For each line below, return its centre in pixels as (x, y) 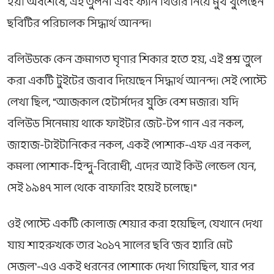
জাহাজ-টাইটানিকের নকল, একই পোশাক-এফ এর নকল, (129, 146)
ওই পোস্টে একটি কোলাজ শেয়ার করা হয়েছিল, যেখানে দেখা (135, 224)
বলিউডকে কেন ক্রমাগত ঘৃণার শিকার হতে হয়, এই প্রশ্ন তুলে (135, 60)
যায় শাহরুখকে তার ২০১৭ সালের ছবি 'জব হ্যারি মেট (120, 246)
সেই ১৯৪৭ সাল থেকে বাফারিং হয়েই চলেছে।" (102, 188)
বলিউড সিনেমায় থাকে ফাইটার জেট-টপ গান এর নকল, (126, 124)
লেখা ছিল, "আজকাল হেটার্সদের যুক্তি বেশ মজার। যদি (123, 103)
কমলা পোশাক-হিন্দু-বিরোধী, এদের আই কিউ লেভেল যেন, (132, 167)
